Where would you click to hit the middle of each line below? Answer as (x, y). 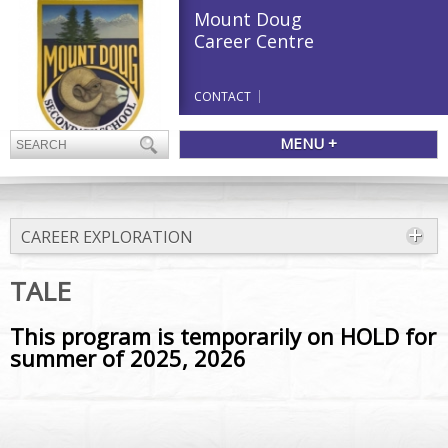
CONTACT (223, 96)
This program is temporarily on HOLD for (223, 336)
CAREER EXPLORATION (107, 237)
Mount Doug (248, 19)
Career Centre (254, 41)
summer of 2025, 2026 (128, 358)
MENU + (309, 143)
